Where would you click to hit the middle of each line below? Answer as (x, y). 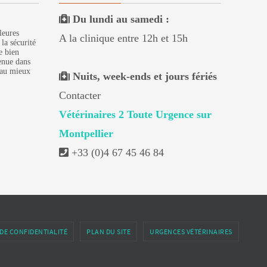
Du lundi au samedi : (121, 19)
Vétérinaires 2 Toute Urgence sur (135, 114)
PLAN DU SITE (108, 232)
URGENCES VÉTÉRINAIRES (191, 232)
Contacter (80, 95)
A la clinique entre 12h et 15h (123, 38)
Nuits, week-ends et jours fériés (145, 76)
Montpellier (86, 133)
